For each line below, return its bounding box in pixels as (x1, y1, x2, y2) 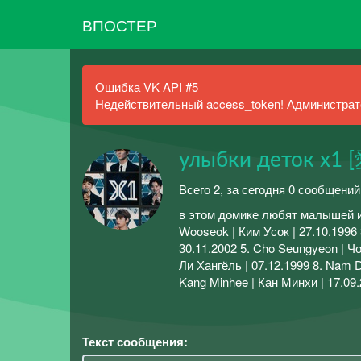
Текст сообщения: (82, 332, 188, 351)
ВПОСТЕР (82, 13, 157, 35)
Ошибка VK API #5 (95, 78, 198, 95)
